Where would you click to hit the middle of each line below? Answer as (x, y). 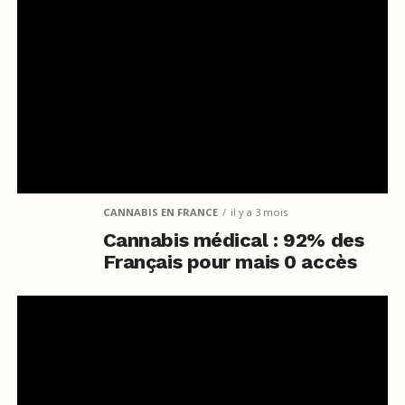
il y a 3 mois (259, 212)
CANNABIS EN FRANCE (160, 212)
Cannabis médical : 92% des (233, 240)
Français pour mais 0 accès (230, 261)
